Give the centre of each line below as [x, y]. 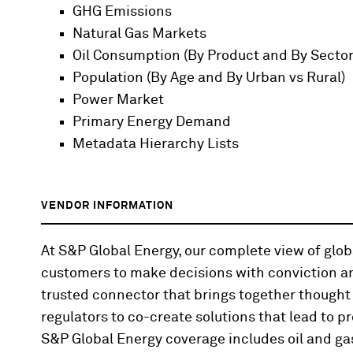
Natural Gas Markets [139, 33]
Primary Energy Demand [152, 122]
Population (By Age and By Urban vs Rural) [209, 78]
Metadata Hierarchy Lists [156, 144]
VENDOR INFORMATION [107, 205]
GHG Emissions [122, 11]
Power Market [118, 100]
